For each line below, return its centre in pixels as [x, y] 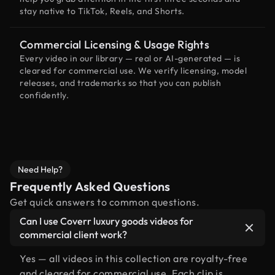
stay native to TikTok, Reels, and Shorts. [102, 11]
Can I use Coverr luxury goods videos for [107, 221]
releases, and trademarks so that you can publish [120, 83]
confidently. [44, 95]
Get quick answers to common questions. [105, 202]
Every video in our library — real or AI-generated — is [130, 58]
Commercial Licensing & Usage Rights [114, 45]
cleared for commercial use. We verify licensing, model [133, 71]
